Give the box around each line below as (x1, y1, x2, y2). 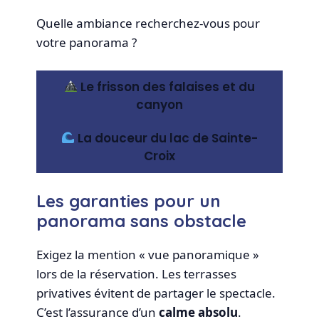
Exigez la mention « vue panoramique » (36, 246, 260, 263)
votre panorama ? (36, 34, 137, 51)
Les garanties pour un (36, 190, 221, 212)
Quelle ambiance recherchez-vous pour (36, 15, 261, 32)
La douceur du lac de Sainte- (75, 129, 258, 147)
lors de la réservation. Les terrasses (36, 266, 237, 283)
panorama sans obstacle (36, 210, 247, 232)
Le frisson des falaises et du (78, 78, 256, 95)
